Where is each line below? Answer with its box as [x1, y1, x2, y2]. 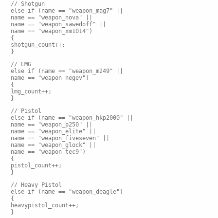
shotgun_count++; [11, 41, 65, 48]
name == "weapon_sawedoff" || [11, 21, 106, 28]
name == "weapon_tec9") [11, 148, 86, 155]
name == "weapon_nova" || [11, 14, 92, 21]
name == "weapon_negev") [11, 74, 89, 81]
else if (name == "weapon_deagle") [11, 188, 123, 195]
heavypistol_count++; [11, 202, 79, 209]
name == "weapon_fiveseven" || [11, 135, 109, 142]
